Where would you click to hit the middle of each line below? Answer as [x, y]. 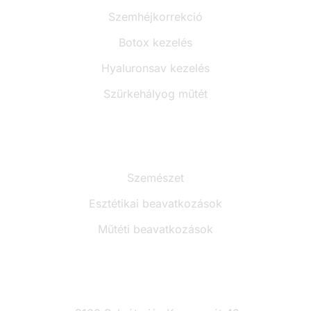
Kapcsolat [155, 274]
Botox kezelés [155, 42]
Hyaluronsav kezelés [155, 68]
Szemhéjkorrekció [155, 16]
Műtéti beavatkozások [155, 229]
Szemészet [155, 177]
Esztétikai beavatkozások [155, 203]
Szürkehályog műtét [155, 93]
